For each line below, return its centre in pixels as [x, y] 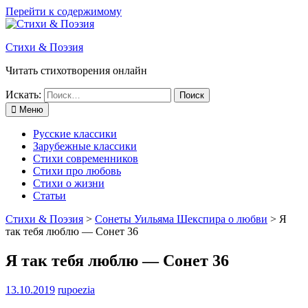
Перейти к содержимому [64, 11]
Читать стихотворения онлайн [76, 70]
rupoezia [76, 289]
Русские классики [75, 134]
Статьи [49, 196]
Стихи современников [86, 158]
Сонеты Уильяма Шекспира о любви [181, 219]
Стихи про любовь [77, 171]
